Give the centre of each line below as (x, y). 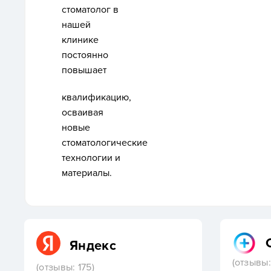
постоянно (85, 55)
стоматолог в (90, 10)
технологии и (91, 158)
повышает (84, 70)
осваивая (83, 113)
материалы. (87, 173)
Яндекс (93, 246)
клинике (80, 40)
